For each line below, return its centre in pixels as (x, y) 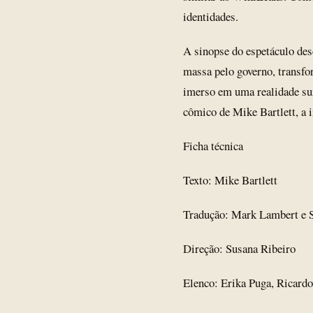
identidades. (211, 16)
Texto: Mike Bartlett (230, 180)
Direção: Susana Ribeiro (239, 248)
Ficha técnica (213, 146)
